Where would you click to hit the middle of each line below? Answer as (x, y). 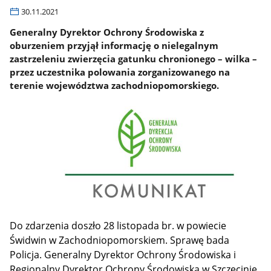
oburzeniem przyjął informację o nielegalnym (114, 45)
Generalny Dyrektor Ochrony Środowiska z (107, 32)
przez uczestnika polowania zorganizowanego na (120, 72)
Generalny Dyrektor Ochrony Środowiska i (140, 255)
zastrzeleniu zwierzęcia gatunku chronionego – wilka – (134, 58)
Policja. (27, 255)
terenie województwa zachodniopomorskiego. (115, 85)
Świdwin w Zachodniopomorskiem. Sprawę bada (120, 240)
